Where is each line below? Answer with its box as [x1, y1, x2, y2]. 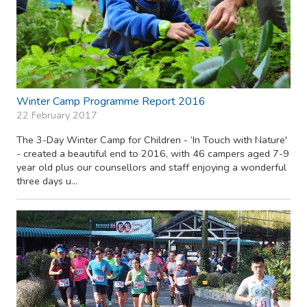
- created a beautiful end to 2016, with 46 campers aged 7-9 [16, 147, 289, 161]
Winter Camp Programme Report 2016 [16, 94, 206, 110]
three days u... [16, 174, 77, 188]
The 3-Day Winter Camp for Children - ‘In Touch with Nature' [16, 133, 287, 147]
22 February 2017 [16, 108, 97, 123]
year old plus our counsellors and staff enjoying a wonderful [16, 160, 286, 175]
